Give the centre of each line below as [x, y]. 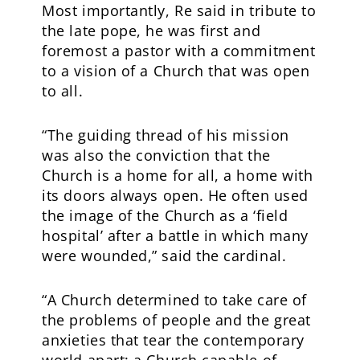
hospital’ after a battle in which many [175, 235]
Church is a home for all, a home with [178, 175]
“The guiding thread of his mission [166, 135]
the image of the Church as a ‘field [165, 215]
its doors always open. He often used [175, 195]
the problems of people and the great [176, 319]
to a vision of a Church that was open [176, 70]
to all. [63, 90]
